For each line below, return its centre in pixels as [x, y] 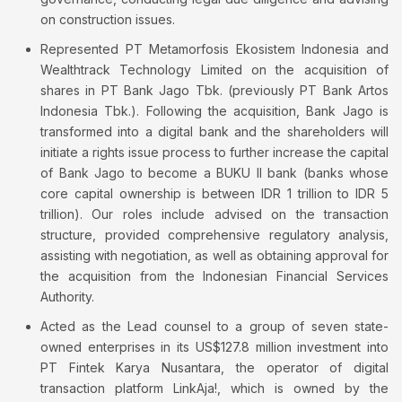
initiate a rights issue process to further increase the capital [214, 153]
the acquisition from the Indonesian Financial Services [214, 276]
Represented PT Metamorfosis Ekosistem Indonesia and [214, 49]
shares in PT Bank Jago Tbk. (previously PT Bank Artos [214, 91]
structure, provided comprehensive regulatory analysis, [214, 235]
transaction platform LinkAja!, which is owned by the [214, 389]
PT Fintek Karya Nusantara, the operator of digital [214, 368]
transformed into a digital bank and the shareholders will [214, 132]
